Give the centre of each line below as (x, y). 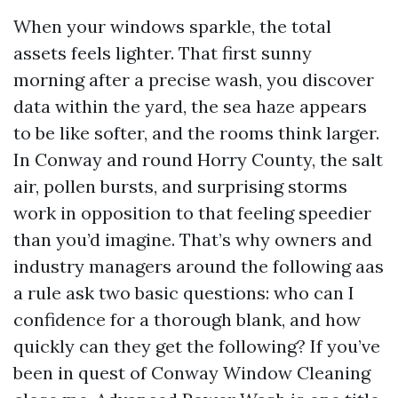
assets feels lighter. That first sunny (163, 53)
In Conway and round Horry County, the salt (198, 159)
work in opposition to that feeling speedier (192, 213)
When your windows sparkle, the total (172, 26)
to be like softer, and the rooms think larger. (196, 133)
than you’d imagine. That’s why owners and (193, 239)
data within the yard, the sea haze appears (190, 106)
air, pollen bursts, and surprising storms (180, 186)
